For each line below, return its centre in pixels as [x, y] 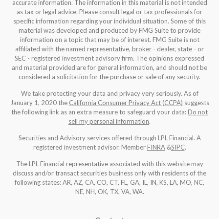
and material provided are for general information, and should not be [109, 68]
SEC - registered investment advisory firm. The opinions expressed [109, 58]
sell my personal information [109, 121]
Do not [198, 112]
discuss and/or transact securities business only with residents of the [109, 173]
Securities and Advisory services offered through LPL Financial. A [109, 138]
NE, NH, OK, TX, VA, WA [109, 192]
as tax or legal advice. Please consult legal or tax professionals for [109, 12]
